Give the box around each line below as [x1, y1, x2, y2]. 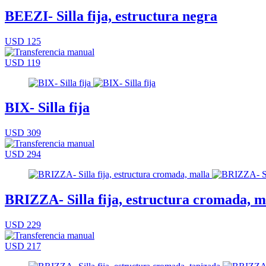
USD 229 [5, 220, 41, 230]
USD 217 [5, 241, 41, 252]
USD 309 [5, 128, 41, 138]
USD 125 [5, 36, 41, 46]
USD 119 [5, 57, 40, 68]
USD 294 [5, 149, 41, 160]
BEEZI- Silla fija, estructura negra [5, 8, 217, 24]
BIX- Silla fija [5, 100, 90, 116]
